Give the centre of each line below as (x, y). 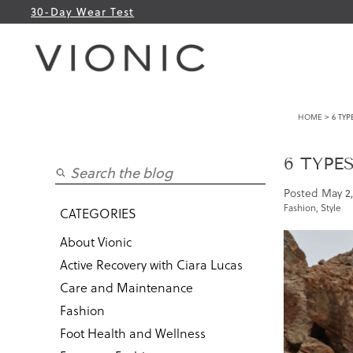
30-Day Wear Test (83, 12)
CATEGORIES (98, 213)
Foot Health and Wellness (132, 333)
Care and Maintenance (126, 287)
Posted (302, 193)
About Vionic (95, 242)
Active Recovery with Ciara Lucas (151, 264)
